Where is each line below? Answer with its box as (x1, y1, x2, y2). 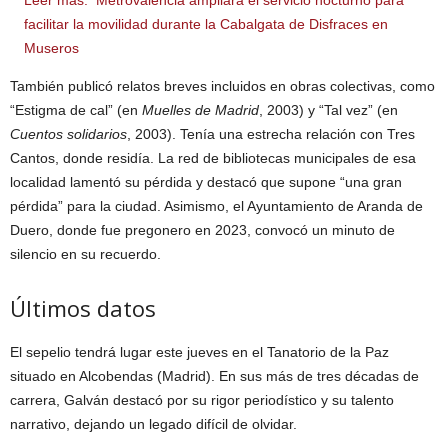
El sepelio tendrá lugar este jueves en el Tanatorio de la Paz (10, 343, 389, 360)
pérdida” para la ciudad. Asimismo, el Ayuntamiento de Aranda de (10, 197, 423, 214)
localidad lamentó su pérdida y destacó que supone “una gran (10, 173, 402, 190)
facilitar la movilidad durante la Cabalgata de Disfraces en (24, 15, 388, 32)
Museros (24, 39, 79, 56)
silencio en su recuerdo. (10, 245, 161, 262)
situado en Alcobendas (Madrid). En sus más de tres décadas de (10, 367, 419, 384)
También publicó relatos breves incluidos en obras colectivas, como (10, 77, 435, 94)
